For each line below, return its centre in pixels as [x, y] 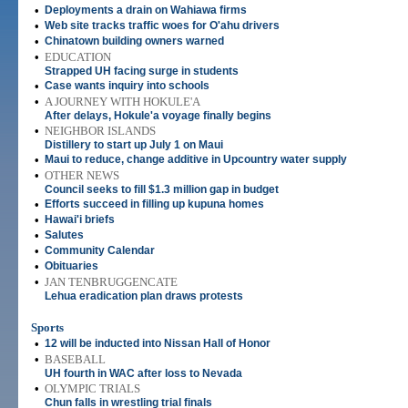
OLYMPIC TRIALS [92, 388]
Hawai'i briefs [80, 219]
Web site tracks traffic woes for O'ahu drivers [162, 25]
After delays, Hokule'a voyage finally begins [158, 116]
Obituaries [71, 266]
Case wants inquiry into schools [127, 86]
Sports [47, 327]
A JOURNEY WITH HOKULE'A [122, 102]
